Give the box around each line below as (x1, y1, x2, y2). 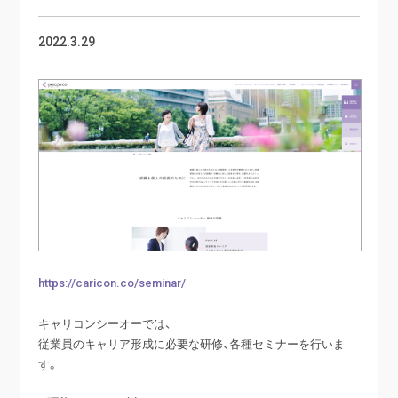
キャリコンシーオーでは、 (37, 314, 171, 332)
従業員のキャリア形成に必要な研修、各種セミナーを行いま (37, 335, 345, 353)
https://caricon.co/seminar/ (37, 274, 186, 291)
